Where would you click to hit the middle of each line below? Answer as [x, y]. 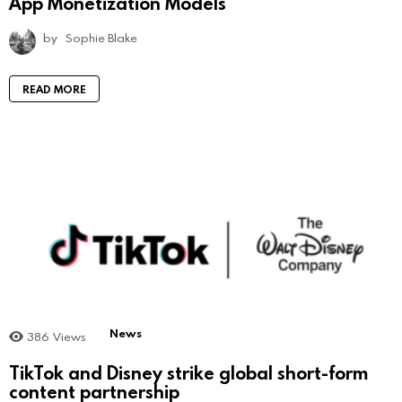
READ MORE [54, 89]
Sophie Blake [101, 38]
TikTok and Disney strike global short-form [188, 372]
